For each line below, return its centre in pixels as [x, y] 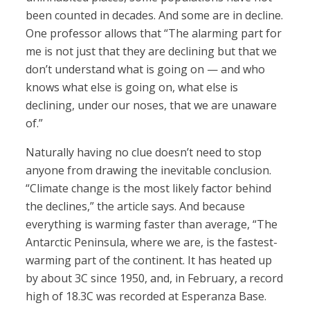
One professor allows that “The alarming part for [154, 34]
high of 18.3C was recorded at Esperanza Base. [146, 297]
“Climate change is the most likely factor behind [149, 189]
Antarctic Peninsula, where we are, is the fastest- [152, 243]
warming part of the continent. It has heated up [149, 261]
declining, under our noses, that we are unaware [152, 106]
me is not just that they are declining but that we [152, 52]
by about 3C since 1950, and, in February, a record [155, 279]
